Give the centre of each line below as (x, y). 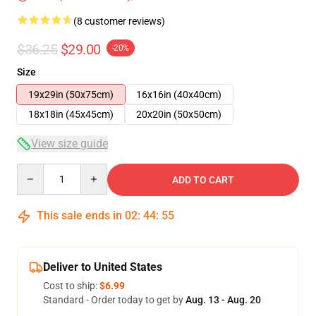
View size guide (69, 144)
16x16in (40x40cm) (179, 95)
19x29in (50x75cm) (71, 95)
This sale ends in (79, 215)
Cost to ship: (71, 286)
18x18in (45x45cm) (71, 114)
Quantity (36, 170)
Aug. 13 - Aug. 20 (223, 300)
